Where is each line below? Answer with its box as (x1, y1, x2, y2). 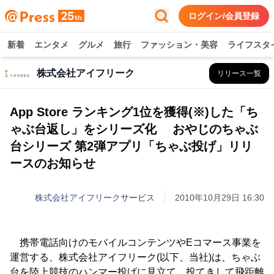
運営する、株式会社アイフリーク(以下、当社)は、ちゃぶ (10, 252, 261, 262)
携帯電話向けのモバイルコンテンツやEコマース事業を (10, 237, 261, 248)
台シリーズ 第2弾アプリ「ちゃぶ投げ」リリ (10, 139, 253, 153)
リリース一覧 (217, 69, 261, 78)
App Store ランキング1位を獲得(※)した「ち (10, 105, 258, 119)
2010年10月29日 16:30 (175, 193, 264, 202)
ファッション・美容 (141, 40, 218, 50)
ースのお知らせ (10, 157, 95, 170)
